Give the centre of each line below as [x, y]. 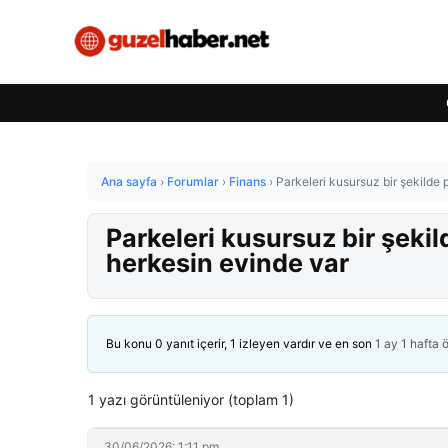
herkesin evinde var [227, 263]
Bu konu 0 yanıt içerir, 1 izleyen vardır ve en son [240, 343]
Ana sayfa [129, 181]
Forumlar [193, 181]
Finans [247, 181]
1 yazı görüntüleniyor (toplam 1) [191, 399]
